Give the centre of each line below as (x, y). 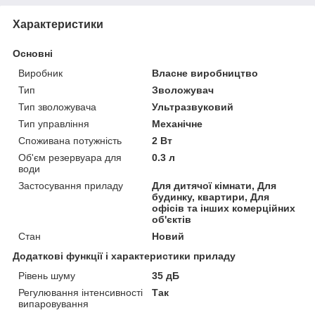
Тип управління (54, 124)
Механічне (178, 124)
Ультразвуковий (193, 107)
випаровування (53, 304)
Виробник (40, 73)
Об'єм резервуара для (70, 158)
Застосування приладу (71, 186)
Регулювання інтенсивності (81, 293)
